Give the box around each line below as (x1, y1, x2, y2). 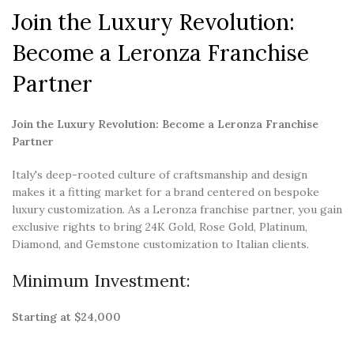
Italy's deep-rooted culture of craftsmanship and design (12, 167, 307, 182)
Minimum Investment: (12, 269, 190, 292)
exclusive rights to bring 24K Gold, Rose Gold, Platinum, (12, 219, 307, 234)
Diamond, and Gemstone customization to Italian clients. (12, 236, 309, 251)
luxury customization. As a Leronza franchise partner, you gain (12, 201, 342, 217)
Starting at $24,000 (12, 309, 121, 324)
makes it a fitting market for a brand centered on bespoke (12, 184, 319, 199)
